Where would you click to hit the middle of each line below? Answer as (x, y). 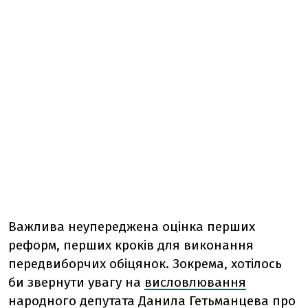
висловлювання (195, 282)
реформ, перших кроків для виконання (131, 245)
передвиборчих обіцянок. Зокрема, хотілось (145, 264)
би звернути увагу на (76, 282)
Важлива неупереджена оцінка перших (132, 227)
